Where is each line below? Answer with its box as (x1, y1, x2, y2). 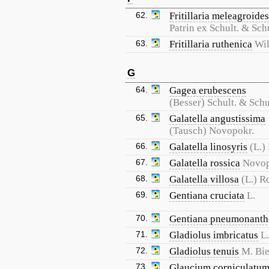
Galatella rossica (169, 157, 240, 169)
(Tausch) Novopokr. (169, 125, 254, 136)
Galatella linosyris (169, 141, 247, 153)
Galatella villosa (169, 174, 239, 185)
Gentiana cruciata (169, 190, 244, 201)
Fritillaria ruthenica (169, 38, 252, 50)
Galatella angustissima (169, 113, 265, 124)
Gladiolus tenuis (169, 246, 239, 257)
